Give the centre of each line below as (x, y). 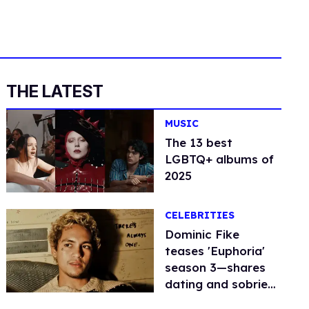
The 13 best (199, 143)
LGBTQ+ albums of (220, 159)
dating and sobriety (223, 283)
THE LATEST (55, 91)
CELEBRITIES (200, 215)
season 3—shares (216, 267)
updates (189, 300)
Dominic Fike (202, 234)
